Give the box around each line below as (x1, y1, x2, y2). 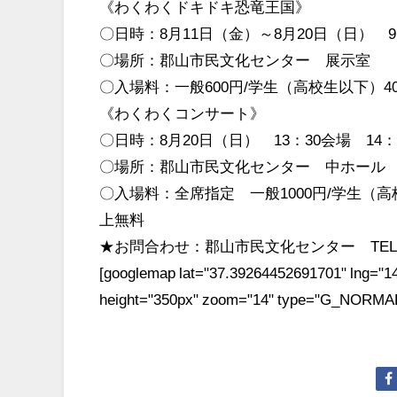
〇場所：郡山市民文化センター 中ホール (99, 158, 385, 174)
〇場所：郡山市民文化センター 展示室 (99, 51, 370, 67)
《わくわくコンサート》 (99, 105, 265, 121)
